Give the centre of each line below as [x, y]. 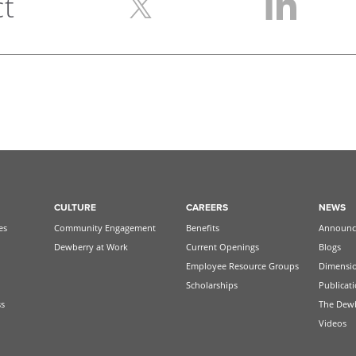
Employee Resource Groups [243, 265]
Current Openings [223, 246]
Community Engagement [104, 227]
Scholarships [212, 284]
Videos [332, 323]
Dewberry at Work [91, 246]
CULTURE [75, 207]
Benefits [203, 227]
